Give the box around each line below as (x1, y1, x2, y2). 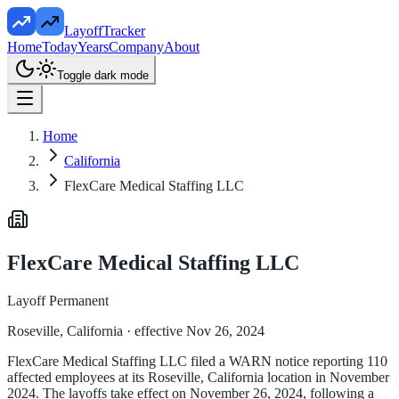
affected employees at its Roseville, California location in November (7, 369, 389, 385)
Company (109, 39, 164, 54)
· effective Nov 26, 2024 (123, 322, 265, 338)
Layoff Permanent (7, 292, 109, 308)
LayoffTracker (64, 23, 145, 38)
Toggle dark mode (57, 69, 149, 82)
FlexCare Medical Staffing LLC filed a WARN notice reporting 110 (7, 353, 387, 369)
